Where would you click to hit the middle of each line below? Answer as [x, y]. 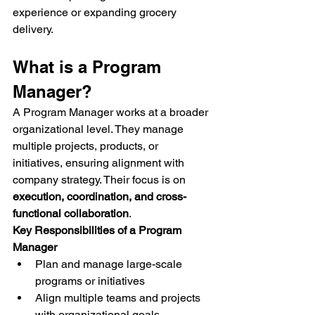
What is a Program [89, 67]
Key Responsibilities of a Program [98, 230]
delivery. [33, 29]
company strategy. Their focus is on [101, 180]
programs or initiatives [90, 281]
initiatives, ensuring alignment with [100, 163]
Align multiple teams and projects [119, 298]
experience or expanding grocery [96, 12]
